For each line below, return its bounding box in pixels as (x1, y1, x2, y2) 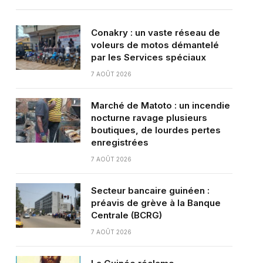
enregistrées (90, 137, 149, 149)
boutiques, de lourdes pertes (90, 124, 221, 136)
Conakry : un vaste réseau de (90, 27, 220, 39)
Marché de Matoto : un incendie (90, 100, 230, 112)
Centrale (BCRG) (90, 210, 162, 221)
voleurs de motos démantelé (90, 39, 219, 51)
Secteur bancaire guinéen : (90, 185, 210, 197)
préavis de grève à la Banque (90, 197, 221, 209)
